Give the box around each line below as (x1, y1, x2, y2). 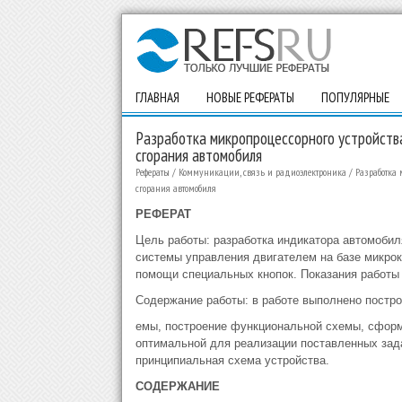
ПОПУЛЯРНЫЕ (320, 89, 389, 106)
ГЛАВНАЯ (135, 89, 179, 106)
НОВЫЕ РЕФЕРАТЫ (205, 89, 294, 106)
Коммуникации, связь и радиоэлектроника (178, 165, 346, 179)
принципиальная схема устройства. (135, 354, 329, 367)
